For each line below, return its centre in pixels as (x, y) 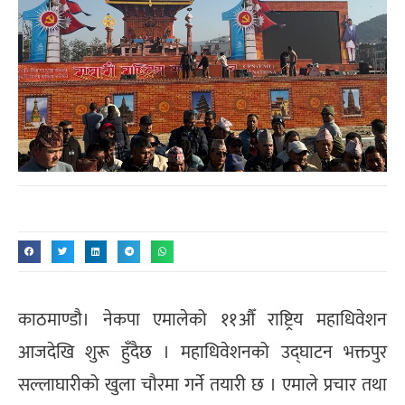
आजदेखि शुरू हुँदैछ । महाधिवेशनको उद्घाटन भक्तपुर (202, 353)
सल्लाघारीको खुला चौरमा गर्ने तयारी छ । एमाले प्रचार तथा (202, 386)
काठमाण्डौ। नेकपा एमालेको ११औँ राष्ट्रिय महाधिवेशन (202, 320)
